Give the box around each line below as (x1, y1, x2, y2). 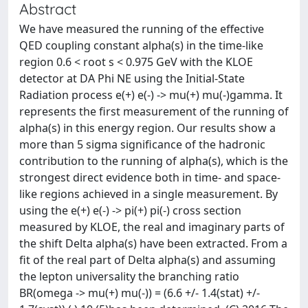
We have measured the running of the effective (19, 21, 264, 36)
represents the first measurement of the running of (19, 104, 289, 119)
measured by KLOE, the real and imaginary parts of (19, 219, 285, 234)
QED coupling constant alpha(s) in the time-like (19, 38, 263, 53)
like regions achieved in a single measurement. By (19, 186, 278, 201)
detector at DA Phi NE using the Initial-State (19, 71, 245, 86)
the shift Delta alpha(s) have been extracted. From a (19, 236, 287, 251)
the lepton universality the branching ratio (19, 269, 239, 284)
